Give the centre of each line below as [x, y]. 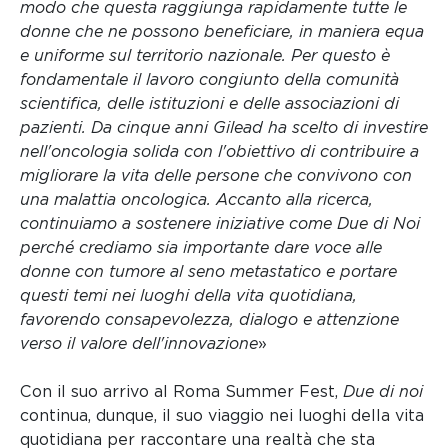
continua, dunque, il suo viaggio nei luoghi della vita [222, 415]
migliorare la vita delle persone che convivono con [216, 175]
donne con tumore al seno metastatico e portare [208, 271]
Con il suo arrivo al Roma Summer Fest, [181, 391]
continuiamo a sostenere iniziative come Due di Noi [220, 223]
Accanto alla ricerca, [294, 199]
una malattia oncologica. [118, 199]
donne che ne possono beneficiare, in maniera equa [222, 31]
